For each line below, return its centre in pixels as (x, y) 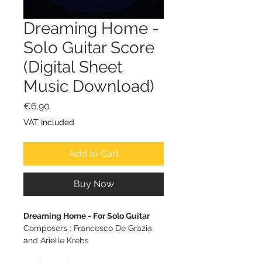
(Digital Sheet (73, 67)
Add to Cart (94, 153)
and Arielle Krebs (56, 240)
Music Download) (89, 86)
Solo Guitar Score (89, 47)
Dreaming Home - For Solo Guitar (87, 216)
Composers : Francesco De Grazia (88, 228)
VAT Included (49, 122)
